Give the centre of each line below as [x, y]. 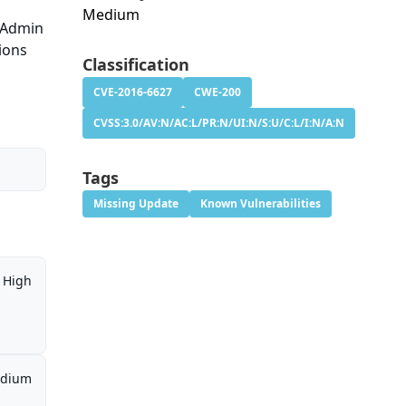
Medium [111, 15]
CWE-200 [217, 92]
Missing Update [135, 204]
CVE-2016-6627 [132, 92]
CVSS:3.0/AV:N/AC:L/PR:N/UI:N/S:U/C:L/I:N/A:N [218, 123]
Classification [135, 65]
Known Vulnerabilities [260, 204]
